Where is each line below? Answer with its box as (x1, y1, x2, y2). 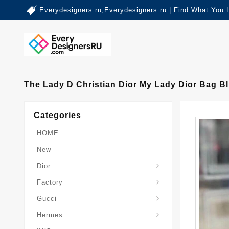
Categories (34, 111, 81, 120)
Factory (37, 178, 63, 187)
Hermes (37, 211, 63, 219)
